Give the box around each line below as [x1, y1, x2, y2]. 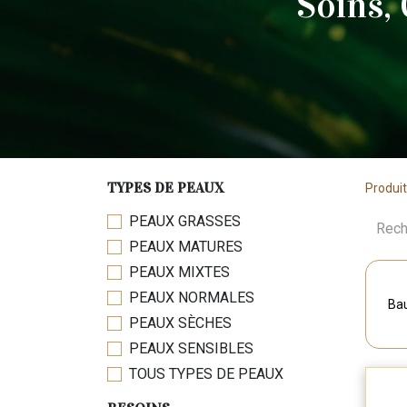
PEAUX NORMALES [129, 289, 254, 306]
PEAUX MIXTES [129, 263, 230, 281]
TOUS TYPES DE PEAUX [129, 365, 283, 382]
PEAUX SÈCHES [129, 314, 232, 332]
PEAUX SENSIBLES [129, 340, 253, 357]
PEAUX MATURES [129, 238, 243, 255]
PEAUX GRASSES [129, 213, 241, 230]
